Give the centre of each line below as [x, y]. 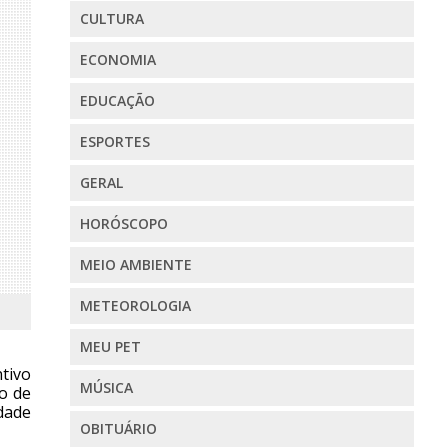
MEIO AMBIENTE [135, 265]
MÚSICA [106, 388]
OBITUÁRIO [118, 429]
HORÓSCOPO [123, 224]
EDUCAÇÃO [117, 101]
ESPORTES [114, 142]
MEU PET [110, 347]
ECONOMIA [117, 60]
